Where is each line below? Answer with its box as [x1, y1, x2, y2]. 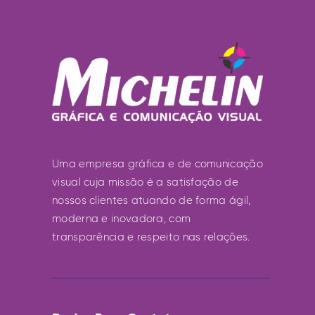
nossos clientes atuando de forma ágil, [52, 193, 251, 207]
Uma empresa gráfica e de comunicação [52, 157, 263, 170]
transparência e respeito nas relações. [52, 230, 250, 243]
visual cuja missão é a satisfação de [52, 175, 238, 188]
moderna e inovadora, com [52, 212, 191, 225]
